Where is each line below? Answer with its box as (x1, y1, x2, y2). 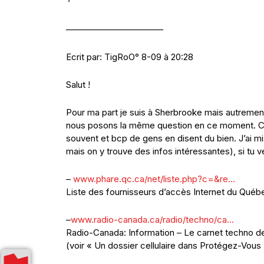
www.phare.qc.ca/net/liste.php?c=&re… (73, 173, 235, 184)
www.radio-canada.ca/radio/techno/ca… (71, 214, 234, 225)
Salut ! (66, 79, 90, 90)
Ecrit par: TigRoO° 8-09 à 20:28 (66, 51, 193, 62)
